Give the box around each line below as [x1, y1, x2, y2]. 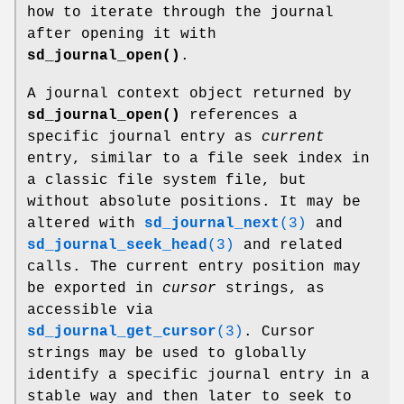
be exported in [27, 280, 162, 297]
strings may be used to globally [27, 344, 307, 362]
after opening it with [27, 25, 216, 42]
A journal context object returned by [27, 85, 352, 102]
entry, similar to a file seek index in [27, 150, 370, 167]
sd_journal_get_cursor [27, 323, 216, 340]
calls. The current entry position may [27, 258, 361, 275]
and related [234, 236, 343, 253]
